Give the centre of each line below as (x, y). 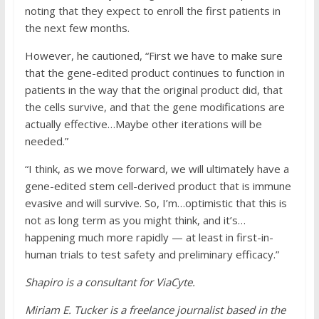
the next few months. (77, 28)
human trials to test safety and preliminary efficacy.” (152, 254)
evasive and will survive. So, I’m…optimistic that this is (156, 203)
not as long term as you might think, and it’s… (135, 220)
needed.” (46, 141)
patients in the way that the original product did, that (153, 90)
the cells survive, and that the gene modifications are (155, 107)
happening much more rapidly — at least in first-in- (149, 237)
